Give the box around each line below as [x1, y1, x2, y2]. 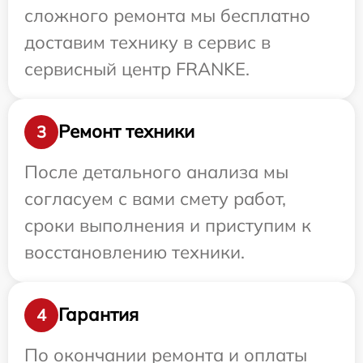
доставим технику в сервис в [24, 30, 271, 53]
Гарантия [58, 303, 139, 327]
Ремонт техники [58, 120, 194, 143]
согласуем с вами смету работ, [24, 186, 286, 210]
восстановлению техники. [24, 240, 245, 263]
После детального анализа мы [24, 160, 288, 183]
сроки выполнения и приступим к [24, 213, 311, 237]
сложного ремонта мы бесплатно [24, 3, 310, 27]
